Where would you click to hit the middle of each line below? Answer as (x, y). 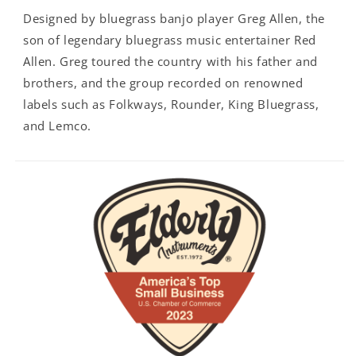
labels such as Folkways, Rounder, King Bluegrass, (171, 104)
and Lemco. (59, 126)
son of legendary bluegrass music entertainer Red (170, 40)
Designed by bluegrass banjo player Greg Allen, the (174, 18)
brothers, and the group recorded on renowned (163, 83)
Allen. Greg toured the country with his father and (171, 61)
